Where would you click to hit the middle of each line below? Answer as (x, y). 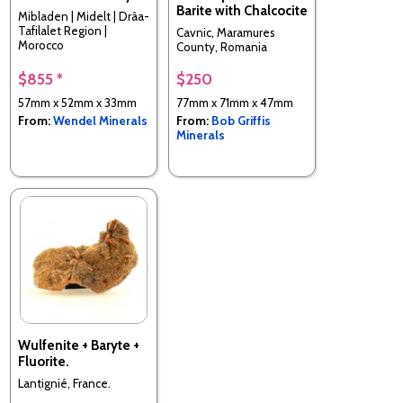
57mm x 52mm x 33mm (77, 102)
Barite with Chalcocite (242, 10)
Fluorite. (44, 361)
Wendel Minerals (100, 120)
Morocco (41, 45)
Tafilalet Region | (63, 31)
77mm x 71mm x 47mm (235, 102)
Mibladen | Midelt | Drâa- (84, 17)
